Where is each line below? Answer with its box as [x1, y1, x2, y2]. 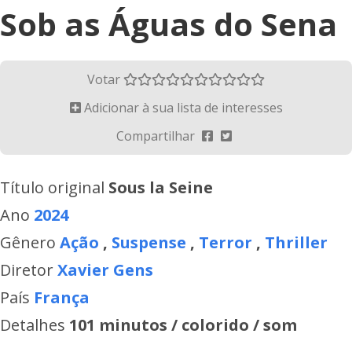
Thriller [265, 232, 328, 253]
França [34, 287, 90, 308]
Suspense [112, 232, 186, 253]
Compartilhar [116, 127, 198, 145]
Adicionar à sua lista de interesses [80, 99, 283, 116]
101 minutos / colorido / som [69, 314, 297, 335]
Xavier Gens [57, 259, 153, 280]
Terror [199, 232, 252, 253]
